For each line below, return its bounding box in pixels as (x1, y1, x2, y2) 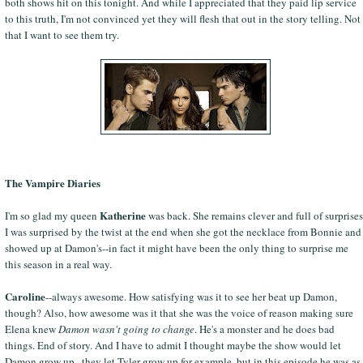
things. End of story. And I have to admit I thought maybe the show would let (4, 337, 341, 352)
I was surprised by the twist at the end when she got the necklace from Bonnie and (4, 224, 361, 239)
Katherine (99, 207, 146, 223)
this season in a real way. (4, 256, 112, 271)
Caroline (4, 288, 45, 304)
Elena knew (4, 321, 58, 336)
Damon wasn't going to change (58, 321, 194, 336)
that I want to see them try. (4, 27, 119, 42)
